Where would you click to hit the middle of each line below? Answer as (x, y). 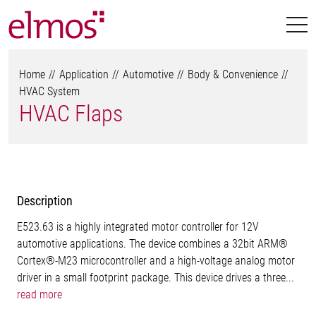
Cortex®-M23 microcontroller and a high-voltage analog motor (156, 261)
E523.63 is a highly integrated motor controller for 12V (138, 227)
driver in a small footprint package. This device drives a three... (156, 278)
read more (39, 294)
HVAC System (49, 91)
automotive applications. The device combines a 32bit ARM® (152, 244)
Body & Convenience (233, 74)
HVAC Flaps (71, 114)
